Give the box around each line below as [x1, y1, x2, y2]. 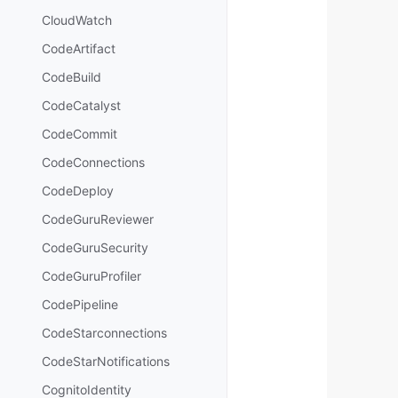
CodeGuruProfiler [42, 268, 141, 284]
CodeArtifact [42, 41, 115, 57]
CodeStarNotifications [42, 354, 170, 370]
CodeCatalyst [42, 98, 121, 114]
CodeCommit [42, 126, 117, 142]
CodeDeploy [42, 183, 114, 199]
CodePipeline [42, 297, 118, 313]
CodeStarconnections [42, 325, 167, 341]
